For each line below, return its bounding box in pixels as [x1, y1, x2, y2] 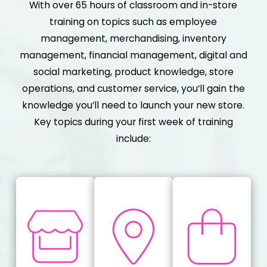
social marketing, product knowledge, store [33, 66, 234, 79]
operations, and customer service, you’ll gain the [21, 82, 245, 95]
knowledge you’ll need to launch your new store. [22, 99, 245, 112]
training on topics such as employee [49, 15, 218, 29]
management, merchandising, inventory [40, 32, 226, 45]
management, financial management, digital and [19, 49, 247, 62]
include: [116, 132, 151, 145]
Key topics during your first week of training [33, 116, 233, 129]
